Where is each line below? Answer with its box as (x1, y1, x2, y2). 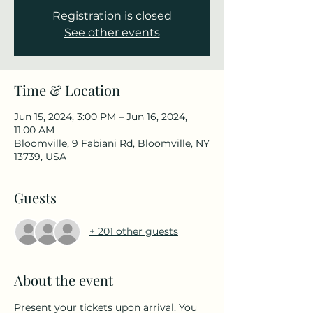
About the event (14, 270, 113, 289)
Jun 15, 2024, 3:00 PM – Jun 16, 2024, (14, 110, 187, 123)
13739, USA (14, 150, 66, 163)
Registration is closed (52, 8, 172, 22)
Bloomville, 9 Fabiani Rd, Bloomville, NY (14, 136, 210, 150)
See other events (64, 25, 160, 39)
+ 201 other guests (89, 225, 178, 238)
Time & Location (14, 80, 120, 99)
